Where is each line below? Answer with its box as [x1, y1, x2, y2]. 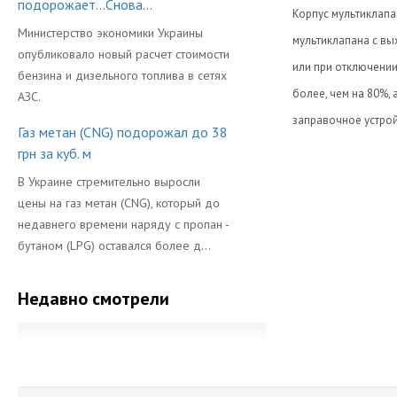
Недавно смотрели [18, 287, 169, 310]
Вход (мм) [300, 205, 364, 222]
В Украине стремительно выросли [18, 174, 200, 190]
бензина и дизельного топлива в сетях [18, 67, 227, 83]
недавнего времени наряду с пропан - [18, 216, 229, 232]
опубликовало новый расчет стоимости [18, 46, 230, 62]
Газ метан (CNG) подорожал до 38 [18, 123, 228, 141]
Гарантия [300, 269, 359, 286]
